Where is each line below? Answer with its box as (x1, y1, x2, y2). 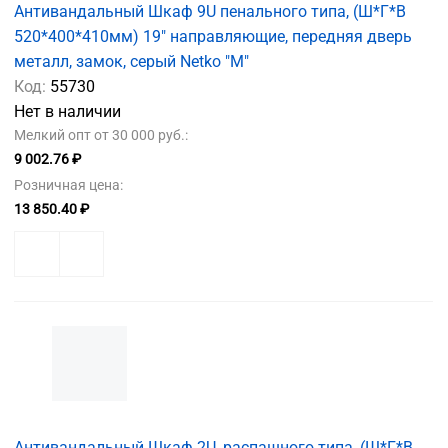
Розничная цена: (14, 176, 123, 193)
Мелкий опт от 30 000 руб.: (14, 126, 188, 143)
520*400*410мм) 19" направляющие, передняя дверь (14, 26, 412, 46)
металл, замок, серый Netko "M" (14, 51, 249, 71)
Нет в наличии (14, 101, 121, 121)
